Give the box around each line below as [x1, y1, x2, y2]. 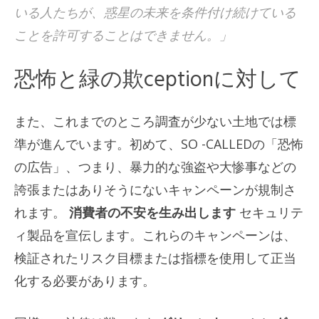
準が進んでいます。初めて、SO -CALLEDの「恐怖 [14, 135, 303, 152]
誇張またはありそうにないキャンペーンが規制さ [14, 180, 296, 198]
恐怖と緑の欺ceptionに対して [14, 63, 301, 98]
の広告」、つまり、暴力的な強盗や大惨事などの [14, 157, 296, 175]
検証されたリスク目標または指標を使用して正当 [14, 249, 296, 266]
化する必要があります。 [14, 271, 155, 289]
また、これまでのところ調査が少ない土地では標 [14, 112, 296, 130]
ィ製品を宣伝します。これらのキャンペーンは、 [14, 226, 296, 244]
